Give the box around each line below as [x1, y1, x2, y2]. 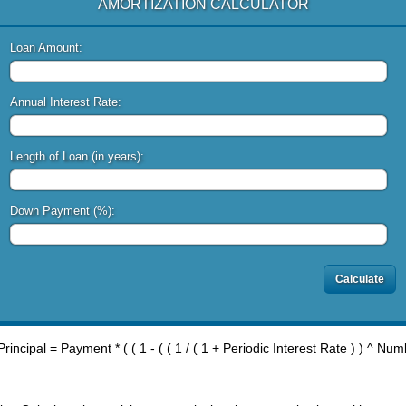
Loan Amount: [10, 41, 82, 54]
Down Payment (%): [10, 204, 115, 218]
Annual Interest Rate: [10, 95, 121, 110]
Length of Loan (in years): [10, 150, 144, 164]
